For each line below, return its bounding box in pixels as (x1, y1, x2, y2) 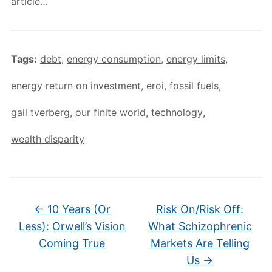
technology (151, 106, 203, 118)
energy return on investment (10, 80, 141, 92)
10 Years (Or (44, 203, 110, 216)
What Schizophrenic (148, 220, 252, 233)
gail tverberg (10, 106, 70, 118)
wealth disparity (10, 133, 84, 145)
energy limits (166, 53, 225, 65)
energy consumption (66, 53, 161, 65)
